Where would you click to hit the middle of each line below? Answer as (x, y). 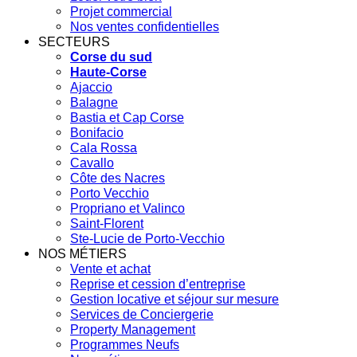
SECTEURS (74, 42)
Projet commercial (121, 12)
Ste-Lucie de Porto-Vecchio (147, 239)
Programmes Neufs (125, 345)
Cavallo (92, 163)
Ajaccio (91, 88)
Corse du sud (111, 57)
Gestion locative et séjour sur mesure (175, 300)
